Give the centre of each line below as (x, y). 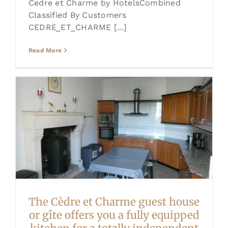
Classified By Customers (77, 15)
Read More (45, 51)
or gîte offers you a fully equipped (114, 216)
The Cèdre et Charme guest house (114, 202)
